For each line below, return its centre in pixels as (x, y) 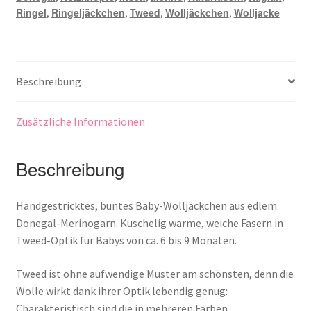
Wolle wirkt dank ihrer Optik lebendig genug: (121, 291)
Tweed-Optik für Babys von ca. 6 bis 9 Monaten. (126, 241)
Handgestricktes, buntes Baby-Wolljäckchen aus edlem (146, 206)
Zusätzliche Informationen (80, 121)
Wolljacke (257, 12)
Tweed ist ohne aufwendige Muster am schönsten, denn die (154, 273)
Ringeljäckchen (88, 12)
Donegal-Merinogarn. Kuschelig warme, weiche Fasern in (149, 223)
